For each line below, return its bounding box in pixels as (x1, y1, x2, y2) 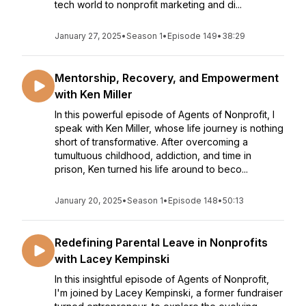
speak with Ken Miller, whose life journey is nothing (55, 122, 283, 134)
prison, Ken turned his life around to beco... (55, 163, 248, 175)
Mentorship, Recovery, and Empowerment (55, 71, 279, 85)
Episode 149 (167, 31, 217, 41)
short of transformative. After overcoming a (55, 136, 248, 148)
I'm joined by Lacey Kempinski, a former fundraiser (55, 287, 283, 298)
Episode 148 (168, 195, 218, 206)
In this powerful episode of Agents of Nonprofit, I (55, 109, 275, 120)
